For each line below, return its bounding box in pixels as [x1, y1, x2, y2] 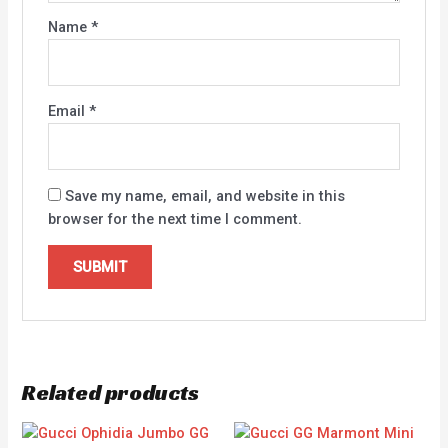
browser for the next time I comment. [47, 209, 302, 228]
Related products [22, 379, 200, 407]
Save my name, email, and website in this [64, 186, 345, 205]
